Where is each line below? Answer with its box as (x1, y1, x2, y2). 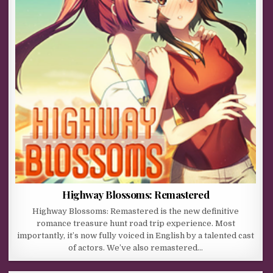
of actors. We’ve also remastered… (68, 243, 204, 252)
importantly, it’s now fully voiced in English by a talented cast (17, 230, 255, 240)
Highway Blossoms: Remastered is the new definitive (32, 206, 239, 216)
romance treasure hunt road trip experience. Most (36, 218, 235, 228)
